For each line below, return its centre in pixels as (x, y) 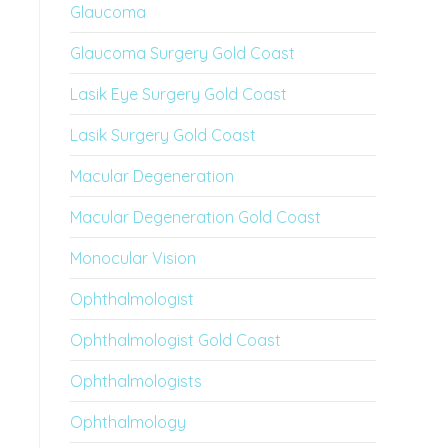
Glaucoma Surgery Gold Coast (182, 53)
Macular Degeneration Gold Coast (195, 217)
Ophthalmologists (136, 381)
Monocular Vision (133, 258)
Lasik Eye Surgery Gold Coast (178, 94)
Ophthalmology (128, 422)
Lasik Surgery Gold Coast (163, 135)
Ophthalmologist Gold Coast (175, 340)
